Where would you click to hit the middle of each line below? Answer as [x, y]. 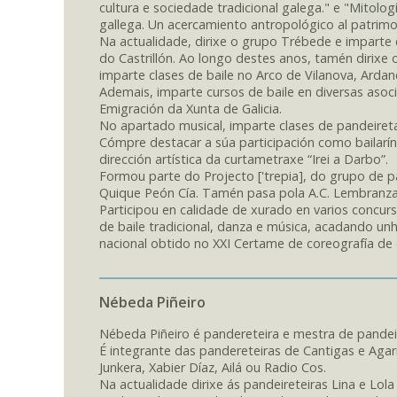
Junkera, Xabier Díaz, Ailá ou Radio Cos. [213, 367]
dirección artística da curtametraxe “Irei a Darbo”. [244, 159]
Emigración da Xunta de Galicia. [191, 108]
